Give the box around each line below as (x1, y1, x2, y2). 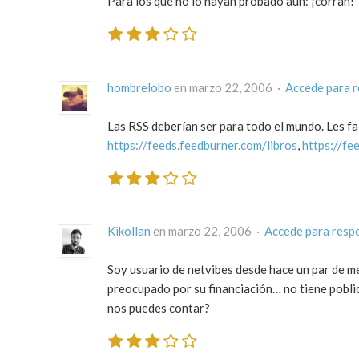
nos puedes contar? (107, 301, 210, 316)
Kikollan (107, 224, 151, 239)
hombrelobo (107, 79, 171, 95)
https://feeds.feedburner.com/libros (107, 137, 297, 152)
